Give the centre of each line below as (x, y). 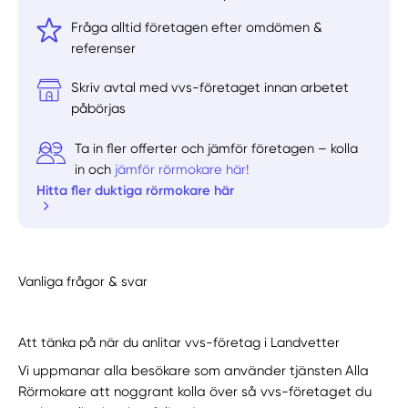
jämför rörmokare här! (182, 169)
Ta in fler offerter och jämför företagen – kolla (217, 148)
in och (95, 169)
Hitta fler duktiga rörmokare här (136, 190)
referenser (104, 49)
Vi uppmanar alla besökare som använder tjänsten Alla (194, 370)
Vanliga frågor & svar (83, 281)
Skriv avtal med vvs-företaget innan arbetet (210, 88)
